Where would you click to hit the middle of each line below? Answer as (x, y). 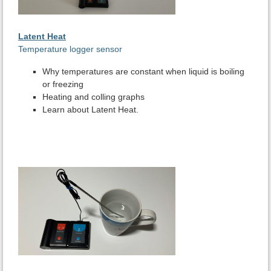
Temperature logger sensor (70, 49)
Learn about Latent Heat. (90, 110)
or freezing (63, 84)
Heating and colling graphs (93, 97)
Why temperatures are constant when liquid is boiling (143, 72)
